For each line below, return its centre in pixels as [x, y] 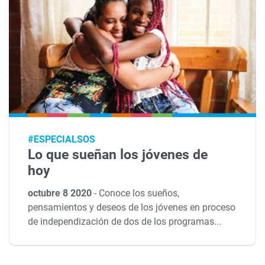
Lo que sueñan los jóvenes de [118, 155]
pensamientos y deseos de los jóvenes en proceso [132, 208]
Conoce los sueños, [139, 193]
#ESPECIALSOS [62, 140]
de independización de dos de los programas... [125, 222]
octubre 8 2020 [61, 193]
